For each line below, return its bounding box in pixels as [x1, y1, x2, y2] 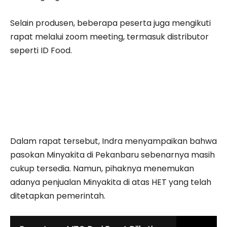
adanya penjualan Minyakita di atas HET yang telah [10, 176, 211, 188]
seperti [10, 45, 41, 57]
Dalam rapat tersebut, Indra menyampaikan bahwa [10, 135, 217, 147]
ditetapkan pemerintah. [10, 190, 105, 202]
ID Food [41, 45, 70, 57]
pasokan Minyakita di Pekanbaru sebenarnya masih [10, 149, 215, 161]
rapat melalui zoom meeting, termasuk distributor [10, 31, 209, 43]
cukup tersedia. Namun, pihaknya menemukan [10, 163, 194, 175]
